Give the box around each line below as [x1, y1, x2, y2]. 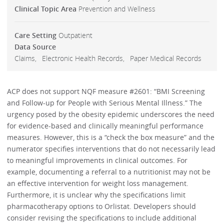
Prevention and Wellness [78, 4, 155, 14]
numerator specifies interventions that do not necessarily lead [7, 144, 216, 154]
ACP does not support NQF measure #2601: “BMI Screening [7, 86, 205, 96]
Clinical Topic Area [14, 4, 78, 14]
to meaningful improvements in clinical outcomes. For [7, 155, 188, 165]
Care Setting [14, 30, 58, 40]
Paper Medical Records [130, 53, 202, 63]
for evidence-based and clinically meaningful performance [7, 121, 204, 131]
